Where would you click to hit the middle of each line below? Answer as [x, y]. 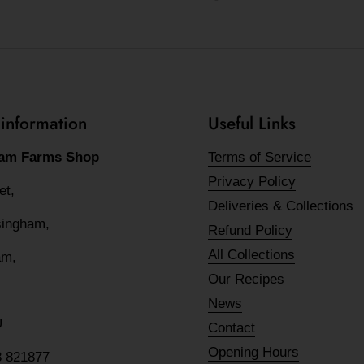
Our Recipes [246, 279]
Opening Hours [253, 352]
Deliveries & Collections [281, 206]
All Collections [251, 254]
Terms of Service [260, 157]
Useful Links [252, 123]
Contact [232, 327]
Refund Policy [250, 230]
